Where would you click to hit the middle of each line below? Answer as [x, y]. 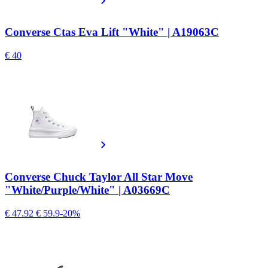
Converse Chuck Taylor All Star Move [99, 176]
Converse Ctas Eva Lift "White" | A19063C [112, 32]
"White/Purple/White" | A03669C [87, 190]
